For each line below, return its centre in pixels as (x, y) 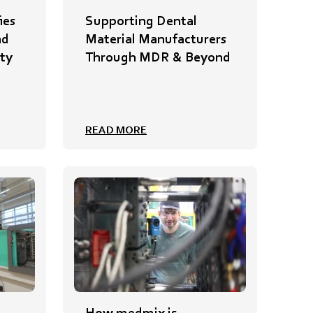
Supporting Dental (141, 20)
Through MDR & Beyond (158, 56)
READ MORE (116, 129)
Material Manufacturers (156, 38)
